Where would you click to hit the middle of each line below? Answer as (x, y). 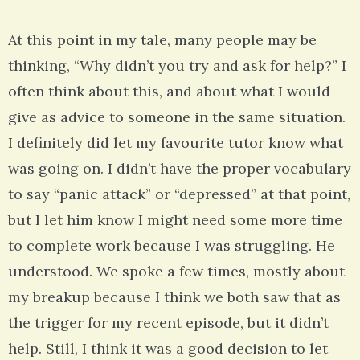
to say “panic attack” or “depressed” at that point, (179, 194)
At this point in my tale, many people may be (162, 40)
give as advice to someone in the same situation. (177, 117)
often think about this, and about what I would (169, 92)
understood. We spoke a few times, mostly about (176, 272)
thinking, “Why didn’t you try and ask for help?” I (177, 66)
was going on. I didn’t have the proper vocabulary (180, 169)
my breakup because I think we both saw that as (174, 297)
